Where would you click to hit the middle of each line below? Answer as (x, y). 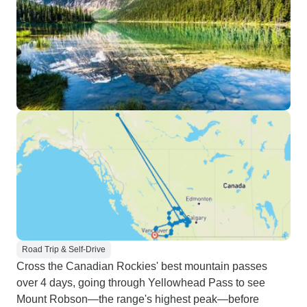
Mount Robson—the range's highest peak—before (138, 299)
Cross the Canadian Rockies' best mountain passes (142, 266)
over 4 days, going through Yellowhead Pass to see (141, 283)
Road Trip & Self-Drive (64, 249)
